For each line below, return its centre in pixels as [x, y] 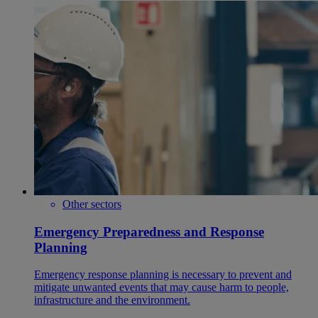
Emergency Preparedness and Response [149, 231]
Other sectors [92, 204]
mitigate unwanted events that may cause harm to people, [161, 287]
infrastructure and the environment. [112, 300]
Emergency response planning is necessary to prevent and [163, 275]
